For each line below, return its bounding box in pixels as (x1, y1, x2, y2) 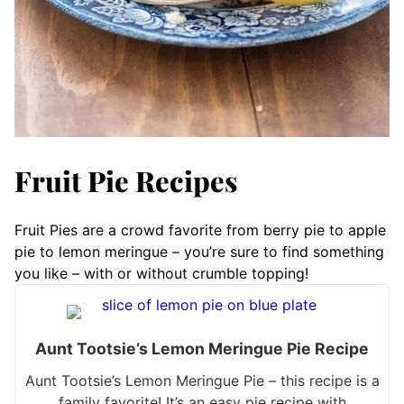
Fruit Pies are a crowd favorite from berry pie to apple (14, 221, 386, 239)
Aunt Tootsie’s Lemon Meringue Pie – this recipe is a (24, 372, 380, 390)
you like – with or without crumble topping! (14, 264, 308, 282)
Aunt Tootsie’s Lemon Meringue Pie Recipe (35, 339, 369, 358)
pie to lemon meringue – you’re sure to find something (14, 243, 384, 261)
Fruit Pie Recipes (14, 161, 237, 199)
